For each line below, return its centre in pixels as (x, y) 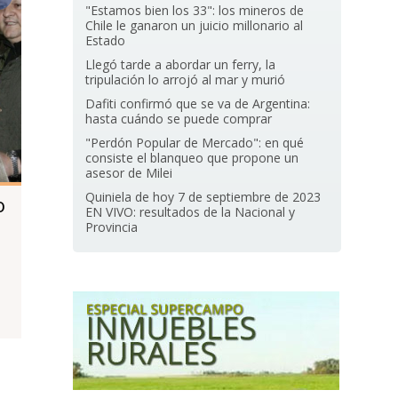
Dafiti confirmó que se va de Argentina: (198, 103)
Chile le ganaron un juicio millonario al (195, 25)
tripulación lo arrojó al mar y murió (186, 80)
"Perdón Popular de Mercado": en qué (195, 143)
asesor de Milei (129, 173)
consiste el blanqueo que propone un (192, 158)
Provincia (112, 227)
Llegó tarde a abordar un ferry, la (181, 64)
